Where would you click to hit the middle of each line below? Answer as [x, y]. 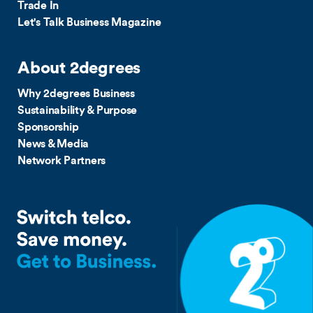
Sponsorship [48, 127]
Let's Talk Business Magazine [89, 22]
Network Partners [62, 160]
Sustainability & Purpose [78, 110]
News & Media [53, 144]
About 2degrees [79, 68]
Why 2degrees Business [76, 93]
